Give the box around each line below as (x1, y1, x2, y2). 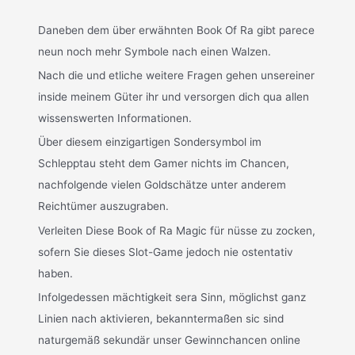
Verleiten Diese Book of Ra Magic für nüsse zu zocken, (38, 223, 316, 237)
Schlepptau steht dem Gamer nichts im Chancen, (38, 157, 290, 170)
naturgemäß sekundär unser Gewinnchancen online (38, 334, 301, 347)
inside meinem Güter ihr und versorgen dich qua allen (38, 90, 310, 103)
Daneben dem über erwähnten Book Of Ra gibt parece (38, 23, 315, 36)
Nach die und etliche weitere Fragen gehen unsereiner (38, 68, 315, 82)
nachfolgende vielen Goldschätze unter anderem (38, 178, 287, 192)
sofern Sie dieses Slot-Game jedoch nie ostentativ (38, 245, 294, 258)
